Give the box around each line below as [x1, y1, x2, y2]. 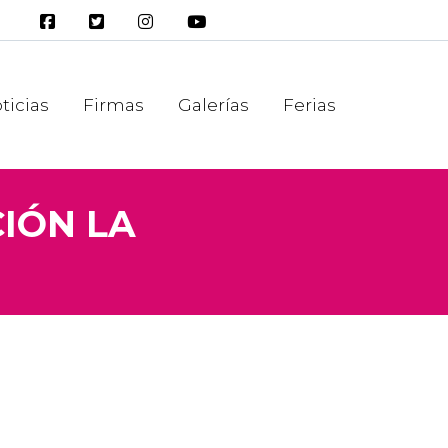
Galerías [178, 95, 249, 115]
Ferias [283, 95, 336, 115]
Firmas [83, 95, 144, 115]
